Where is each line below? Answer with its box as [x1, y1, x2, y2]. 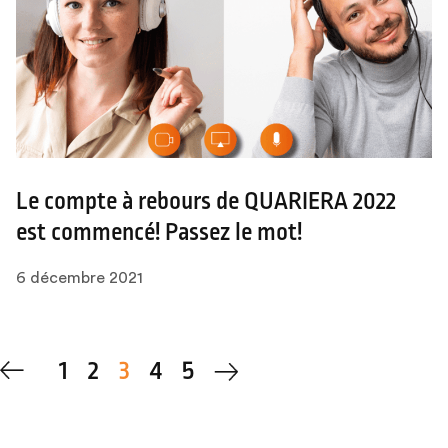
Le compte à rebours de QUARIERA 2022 [16, 184, 396, 220]
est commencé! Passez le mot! [16, 215, 302, 251]
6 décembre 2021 [16, 269, 143, 286]
